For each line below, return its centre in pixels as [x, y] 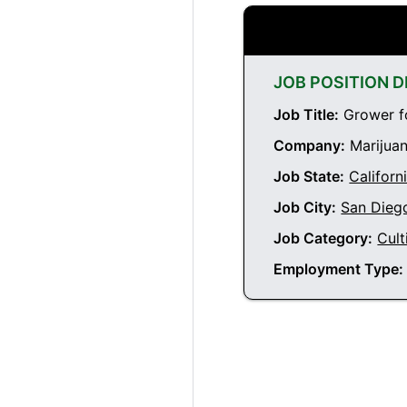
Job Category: [323, 238]
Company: [310, 146]
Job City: [305, 208]
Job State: [309, 177]
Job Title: [307, 115]
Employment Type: [339, 269]
